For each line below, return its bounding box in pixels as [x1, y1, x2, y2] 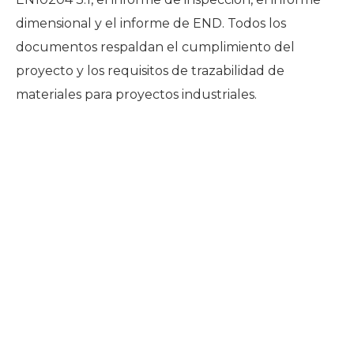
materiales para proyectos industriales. [16, 86, 257, 102]
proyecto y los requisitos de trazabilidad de [16, 62, 284, 78]
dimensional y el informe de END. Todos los [16, 15, 286, 31]
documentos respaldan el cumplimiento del [16, 39, 295, 55]
